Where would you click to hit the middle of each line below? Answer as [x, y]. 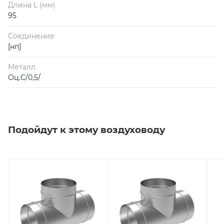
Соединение [31, 36]
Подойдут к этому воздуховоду [86, 129]
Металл [22, 67]
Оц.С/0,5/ [24, 77]
